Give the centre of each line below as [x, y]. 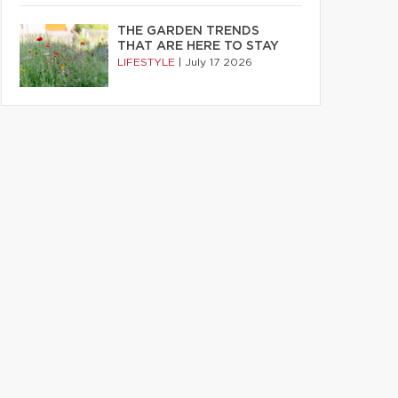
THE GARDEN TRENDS [188, 31]
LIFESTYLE [148, 62]
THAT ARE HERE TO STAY [198, 46]
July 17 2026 [219, 62]
